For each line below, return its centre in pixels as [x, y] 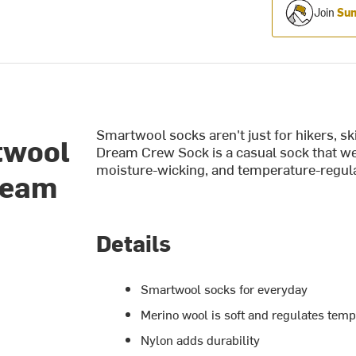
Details [133, 242]
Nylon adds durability [200, 339]
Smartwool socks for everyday [224, 288]
